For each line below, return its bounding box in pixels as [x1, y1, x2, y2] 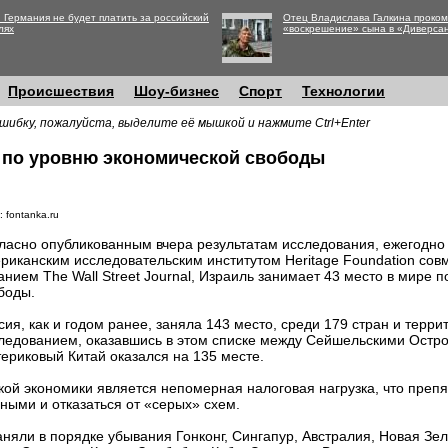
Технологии [302, 83, 385, 99]
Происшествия [8, 83, 114, 99]
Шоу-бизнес [134, 83, 219, 99]
